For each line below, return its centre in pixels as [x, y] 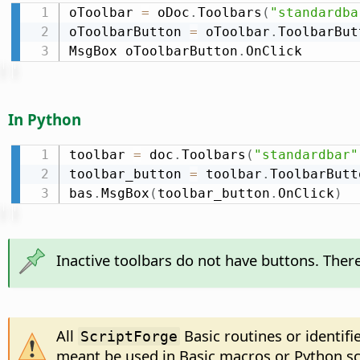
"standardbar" [306, 154]
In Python [45, 119]
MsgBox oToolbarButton [153, 51]
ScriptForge [129, 336]
